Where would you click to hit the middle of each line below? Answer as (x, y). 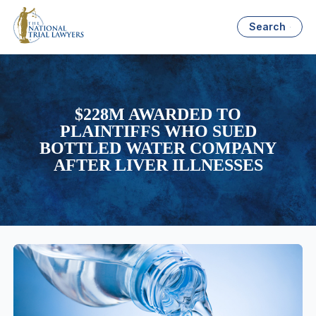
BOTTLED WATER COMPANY (158, 148)
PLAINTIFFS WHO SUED (158, 132)
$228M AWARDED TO (158, 115)
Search (268, 27)
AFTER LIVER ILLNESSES (158, 165)
